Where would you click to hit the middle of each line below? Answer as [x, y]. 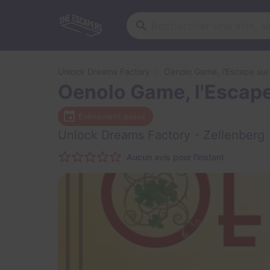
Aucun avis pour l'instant [175, 157]
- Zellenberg [228, 135]
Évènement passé [112, 116]
